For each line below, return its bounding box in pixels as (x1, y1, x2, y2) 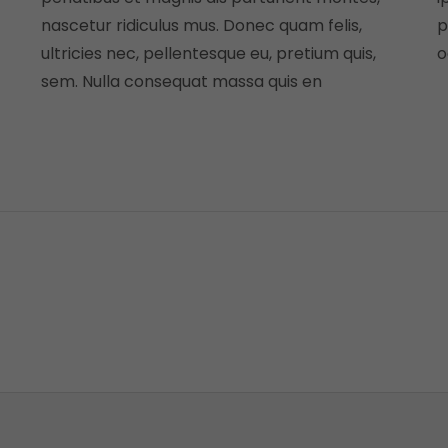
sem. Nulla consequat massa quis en (40, 70, 322, 93)
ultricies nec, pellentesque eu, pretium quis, (40, 42, 376, 65)
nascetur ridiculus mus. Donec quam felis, (40, 14, 362, 37)
